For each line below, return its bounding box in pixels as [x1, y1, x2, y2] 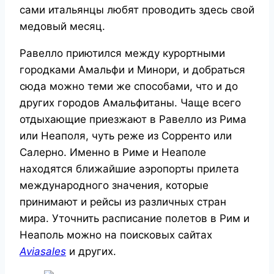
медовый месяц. [20, 20, 105, 32]
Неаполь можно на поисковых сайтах [20, 228, 212, 241]
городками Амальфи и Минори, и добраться [20, 63, 245, 76]
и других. [69, 245, 116, 257]
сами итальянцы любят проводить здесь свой [20, 3, 254, 16]
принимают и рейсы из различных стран [20, 195, 226, 208]
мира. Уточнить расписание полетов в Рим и [20, 212, 250, 224]
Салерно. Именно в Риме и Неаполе [20, 146, 206, 158]
